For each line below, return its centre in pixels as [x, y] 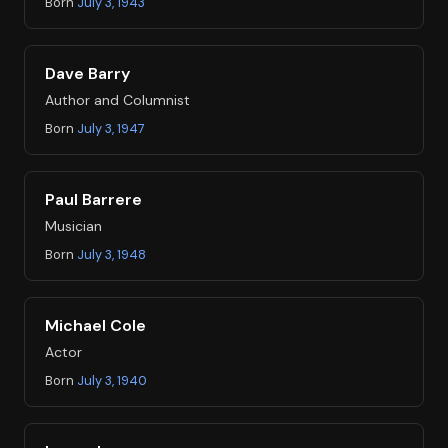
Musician [73, 225]
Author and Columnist [117, 99]
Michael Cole [95, 325]
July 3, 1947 [111, 128]
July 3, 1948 [111, 254]
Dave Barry [87, 73]
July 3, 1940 [112, 380]
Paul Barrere [93, 199]
